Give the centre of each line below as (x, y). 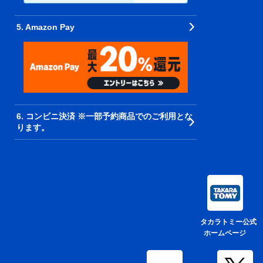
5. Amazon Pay (45, 27)
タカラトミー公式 (225, 222)
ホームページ (225, 233)
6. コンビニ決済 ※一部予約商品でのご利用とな (104, 117)
